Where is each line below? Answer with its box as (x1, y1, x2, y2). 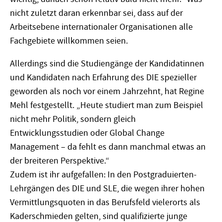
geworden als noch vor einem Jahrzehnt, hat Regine (10, 85, 204, 97)
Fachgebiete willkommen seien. (10, 35, 130, 47)
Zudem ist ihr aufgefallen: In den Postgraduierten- (10, 168, 197, 180)
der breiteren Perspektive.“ (10, 155, 110, 166)
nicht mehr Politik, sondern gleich (10, 113, 136, 125)
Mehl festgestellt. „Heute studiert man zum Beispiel (10, 99, 203, 111)
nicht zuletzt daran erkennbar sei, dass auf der (10, 7, 183, 19)
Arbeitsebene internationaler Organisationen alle (10, 21, 193, 33)
